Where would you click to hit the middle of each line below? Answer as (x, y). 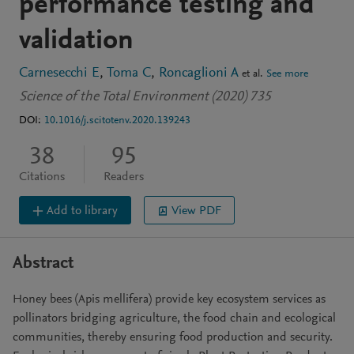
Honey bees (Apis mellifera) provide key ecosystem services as (169, 299)
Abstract (43, 264)
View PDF (196, 211)
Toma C (129, 73)
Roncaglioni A (199, 73)
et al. (251, 74)
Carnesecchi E (59, 73)
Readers (124, 177)
